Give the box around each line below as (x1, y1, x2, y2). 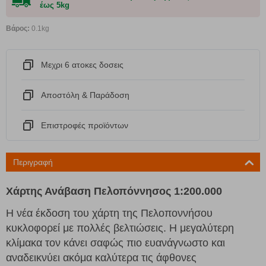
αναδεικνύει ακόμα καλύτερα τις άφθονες (6, 251, 197, 264)
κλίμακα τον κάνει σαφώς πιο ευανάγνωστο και (6, 236, 225, 249)
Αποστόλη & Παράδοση (41, 90, 129, 100)
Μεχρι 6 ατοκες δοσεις (41, 59, 123, 69)
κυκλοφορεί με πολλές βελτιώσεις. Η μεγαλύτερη (6, 221, 234, 234)
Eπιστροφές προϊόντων (41, 120, 128, 130)
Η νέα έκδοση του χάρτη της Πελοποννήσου (6, 207, 213, 219)
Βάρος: (6, 24, 30, 33)
